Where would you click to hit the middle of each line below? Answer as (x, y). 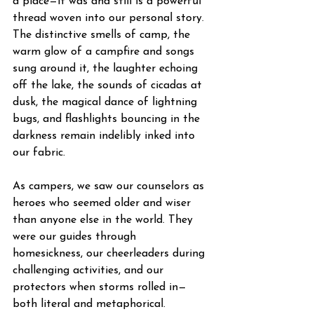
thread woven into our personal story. (110, 18)
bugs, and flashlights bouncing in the (108, 119)
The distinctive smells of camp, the (103, 35)
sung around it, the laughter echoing (107, 69)
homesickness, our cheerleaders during (110, 254)
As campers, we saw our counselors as (110, 186)
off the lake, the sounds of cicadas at (109, 86)
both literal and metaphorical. (91, 304)
